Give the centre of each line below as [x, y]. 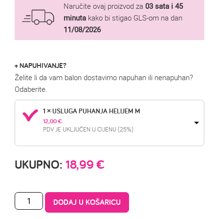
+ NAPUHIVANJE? [41, 66]
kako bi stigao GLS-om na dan [134, 18]
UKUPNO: [40, 164]
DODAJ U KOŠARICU [87, 202]
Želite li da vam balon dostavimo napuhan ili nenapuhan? [104, 77]
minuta [75, 18]
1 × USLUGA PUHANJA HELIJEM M [92, 111]
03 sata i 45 [164, 6]
